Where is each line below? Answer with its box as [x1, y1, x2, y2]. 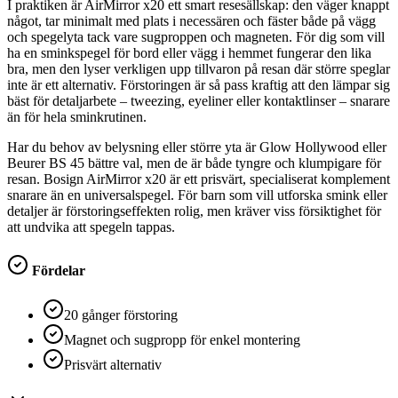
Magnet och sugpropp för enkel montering [64, 331, 300, 347]
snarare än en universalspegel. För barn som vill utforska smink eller [7, 187, 387, 203]
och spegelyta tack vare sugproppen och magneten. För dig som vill [7, 29, 385, 45]
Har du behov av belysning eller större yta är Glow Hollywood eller [7, 139, 386, 155]
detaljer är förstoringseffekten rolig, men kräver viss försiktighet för [7, 203, 381, 219]
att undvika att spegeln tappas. [7, 219, 175, 235]
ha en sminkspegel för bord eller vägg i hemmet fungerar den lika [7, 45, 371, 61]
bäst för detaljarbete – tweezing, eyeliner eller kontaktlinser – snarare [7, 93, 390, 109]
